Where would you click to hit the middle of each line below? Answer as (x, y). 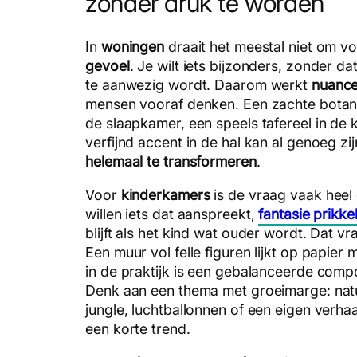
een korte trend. (138, 328)
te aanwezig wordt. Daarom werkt (198, 84)
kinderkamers (165, 194)
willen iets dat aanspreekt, (172, 214)
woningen (133, 46)
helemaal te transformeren (171, 161)
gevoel (108, 65)
